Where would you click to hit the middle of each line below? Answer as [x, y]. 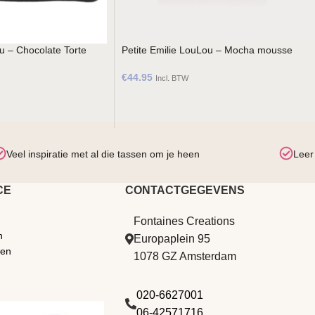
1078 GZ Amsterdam [185, 256]
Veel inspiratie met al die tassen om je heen [103, 154]
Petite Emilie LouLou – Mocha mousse [207, 50]
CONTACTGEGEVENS [185, 190]
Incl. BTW [172, 78]
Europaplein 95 [172, 239]
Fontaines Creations [184, 221]
